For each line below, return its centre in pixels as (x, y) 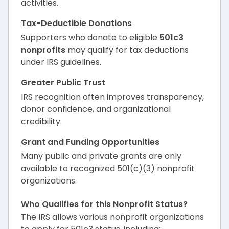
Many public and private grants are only (101, 156)
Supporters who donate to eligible (89, 37)
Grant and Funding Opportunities (90, 142)
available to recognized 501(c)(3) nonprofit (108, 168)
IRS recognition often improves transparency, (112, 97)
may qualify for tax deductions (127, 50)
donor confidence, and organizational (96, 109)
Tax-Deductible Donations (76, 23)
